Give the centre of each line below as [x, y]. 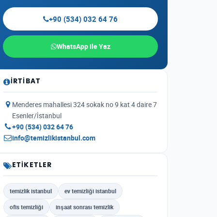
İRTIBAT [26, 81]
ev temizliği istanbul [90, 191]
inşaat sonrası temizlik [85, 207]
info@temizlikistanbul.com [54, 138]
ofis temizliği [26, 207]
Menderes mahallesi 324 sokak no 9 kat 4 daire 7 [85, 105]
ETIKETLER [32, 165]
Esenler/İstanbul [37, 116]
